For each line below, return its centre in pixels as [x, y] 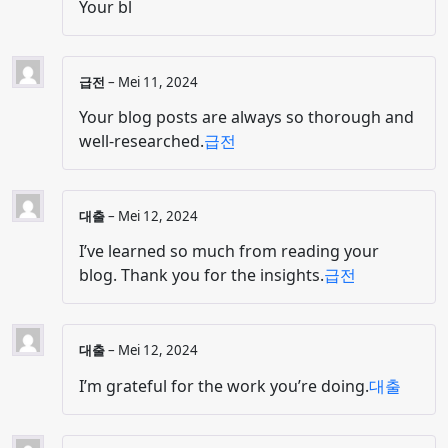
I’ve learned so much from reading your [229, 251]
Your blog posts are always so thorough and [246, 117]
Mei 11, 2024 [158, 81]
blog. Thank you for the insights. [201, 275]
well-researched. [141, 141]
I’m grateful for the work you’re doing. [224, 385]
